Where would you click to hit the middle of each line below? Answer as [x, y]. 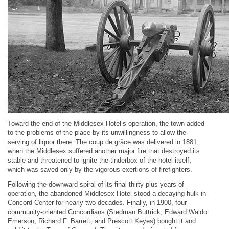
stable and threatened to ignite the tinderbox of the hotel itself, [99, 160]
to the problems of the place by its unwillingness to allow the [97, 133]
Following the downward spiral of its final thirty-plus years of [96, 184]
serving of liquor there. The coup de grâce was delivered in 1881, [103, 142]
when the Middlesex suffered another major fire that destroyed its [104, 151]
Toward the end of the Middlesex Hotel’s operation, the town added [106, 123]
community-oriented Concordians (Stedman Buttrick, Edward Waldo [107, 212]
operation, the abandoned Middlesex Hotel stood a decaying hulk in [107, 193]
